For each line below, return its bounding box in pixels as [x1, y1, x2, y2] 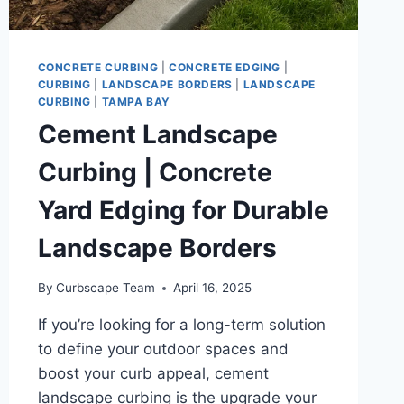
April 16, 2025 [172, 280, 252, 296]
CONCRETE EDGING [168, 60, 280, 74]
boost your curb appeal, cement [37, 364, 269, 383]
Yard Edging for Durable [37, 194, 329, 225]
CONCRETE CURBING [37, 60, 159, 74]
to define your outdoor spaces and [37, 340, 289, 359]
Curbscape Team [55, 280, 155, 296]
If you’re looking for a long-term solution [37, 316, 326, 335]
